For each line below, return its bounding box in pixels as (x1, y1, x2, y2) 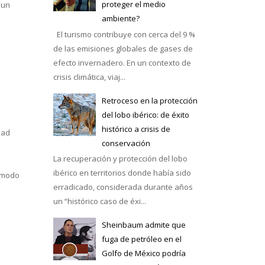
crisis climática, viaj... (53, 71, 125, 82)
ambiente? (101, 13, 140, 24)
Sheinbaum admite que (101, 219, 186, 231)
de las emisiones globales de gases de (53, 43, 193, 54)
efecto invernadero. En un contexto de (53, 57, 191, 68)
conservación (101, 137, 150, 148)
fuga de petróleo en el (101, 234, 182, 245)
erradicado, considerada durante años (53, 182, 193, 193)
